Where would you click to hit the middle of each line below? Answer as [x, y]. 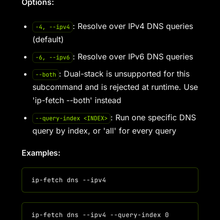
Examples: [41, 153]
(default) [48, 39]
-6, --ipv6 [52, 57]
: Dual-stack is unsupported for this [124, 74]
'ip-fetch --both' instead [77, 100]
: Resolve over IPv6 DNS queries [133, 56]
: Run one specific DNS [153, 117]
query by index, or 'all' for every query [104, 131]
